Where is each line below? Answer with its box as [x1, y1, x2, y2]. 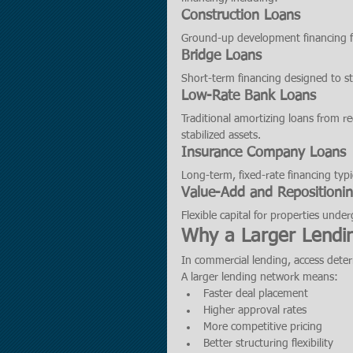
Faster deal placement [203, 288, 308, 299]
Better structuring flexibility [203, 338, 333, 349]
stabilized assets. [181, 130, 261, 141]
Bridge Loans [181, 49, 262, 63]
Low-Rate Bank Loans [181, 89, 316, 103]
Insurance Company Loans [181, 146, 346, 160]
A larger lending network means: [181, 272, 338, 283]
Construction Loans [181, 9, 300, 23]
